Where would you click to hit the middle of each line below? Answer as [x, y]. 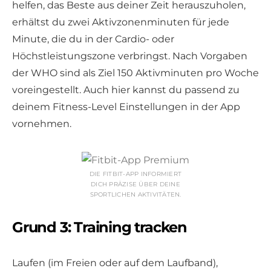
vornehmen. [42, 123]
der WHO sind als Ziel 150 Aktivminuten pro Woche [135, 73]
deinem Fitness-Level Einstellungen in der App [126, 106]
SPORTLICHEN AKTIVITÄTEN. [135, 194]
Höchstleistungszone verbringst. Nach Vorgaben [130, 56]
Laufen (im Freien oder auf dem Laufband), [115, 263]
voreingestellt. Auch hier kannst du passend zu [126, 90]
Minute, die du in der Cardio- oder [93, 39]
